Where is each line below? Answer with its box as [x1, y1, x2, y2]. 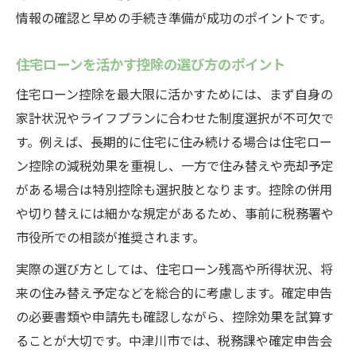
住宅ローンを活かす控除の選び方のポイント [16, 53, 285, 74]
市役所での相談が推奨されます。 [16, 227, 205, 246]
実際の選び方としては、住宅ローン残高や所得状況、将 [16, 259, 333, 278]
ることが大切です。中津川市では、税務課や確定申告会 [16, 331, 332, 350]
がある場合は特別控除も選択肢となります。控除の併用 [16, 180, 332, 199]
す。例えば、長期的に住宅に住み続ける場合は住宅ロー [16, 132, 332, 151]
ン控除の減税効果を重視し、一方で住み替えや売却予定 [16, 156, 334, 175]
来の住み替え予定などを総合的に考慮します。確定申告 [16, 283, 332, 302]
